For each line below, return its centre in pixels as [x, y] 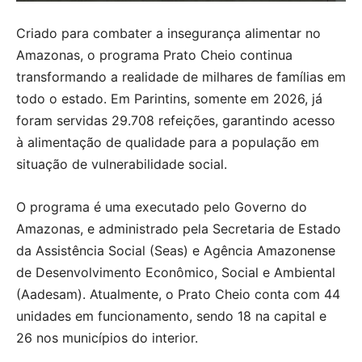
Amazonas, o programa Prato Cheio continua [154, 55]
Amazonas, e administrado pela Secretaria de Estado [179, 228]
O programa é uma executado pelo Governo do [162, 206]
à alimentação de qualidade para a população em [168, 142]
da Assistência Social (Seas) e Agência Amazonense [176, 250]
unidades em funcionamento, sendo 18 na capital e [171, 316]
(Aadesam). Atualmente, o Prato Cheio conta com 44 [178, 294]
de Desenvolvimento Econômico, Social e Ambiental [176, 272]
